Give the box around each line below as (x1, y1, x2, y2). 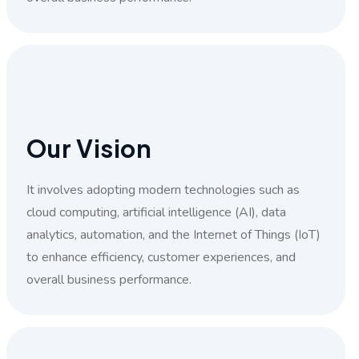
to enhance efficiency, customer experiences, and (26, 248, 296, 266)
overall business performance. (26, 270, 192, 288)
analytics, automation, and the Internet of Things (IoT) (26, 225, 321, 244)
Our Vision (26, 132, 152, 163)
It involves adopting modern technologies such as (26, 180, 300, 199)
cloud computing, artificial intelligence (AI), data (26, 203, 286, 221)
